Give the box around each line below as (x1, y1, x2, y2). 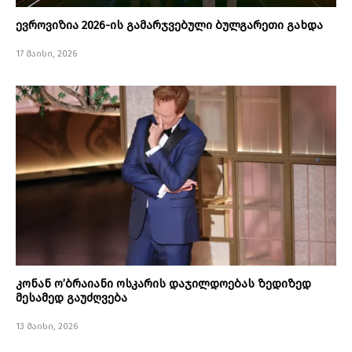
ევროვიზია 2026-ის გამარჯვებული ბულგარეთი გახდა (16, 18, 323, 33)
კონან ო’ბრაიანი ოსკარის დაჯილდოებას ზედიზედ (16, 277, 311, 291)
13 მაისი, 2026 (16, 321, 79, 332)
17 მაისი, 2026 (16, 49, 78, 60)
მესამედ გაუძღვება (16, 291, 127, 306)
